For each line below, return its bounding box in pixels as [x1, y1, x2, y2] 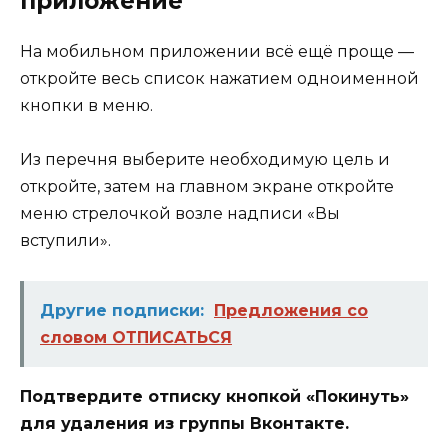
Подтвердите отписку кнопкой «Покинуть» [20, 387, 409, 407]
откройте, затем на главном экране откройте [20, 177, 394, 197]
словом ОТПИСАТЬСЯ [40, 328, 232, 348]
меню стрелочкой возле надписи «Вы [20, 204, 340, 224]
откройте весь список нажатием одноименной [20, 68, 419, 88]
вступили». [20, 231, 111, 251]
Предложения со [214, 301, 368, 321]
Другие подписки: [40, 301, 204, 321]
